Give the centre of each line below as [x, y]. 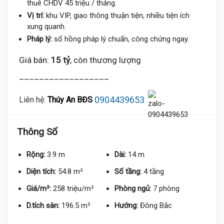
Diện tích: [41, 171]
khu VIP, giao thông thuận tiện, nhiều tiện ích [117, 15]
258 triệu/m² [73, 188]
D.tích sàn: [43, 205]
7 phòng [166, 188]
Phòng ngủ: [133, 188]
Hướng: [126, 205]
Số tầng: [128, 171]
